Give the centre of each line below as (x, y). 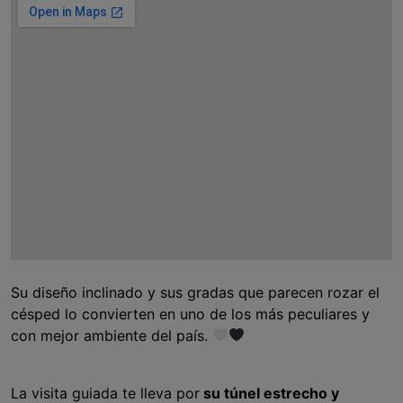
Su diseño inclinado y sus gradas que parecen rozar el (195, 292)
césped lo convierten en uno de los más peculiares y (190, 313)
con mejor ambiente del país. (112, 335)
